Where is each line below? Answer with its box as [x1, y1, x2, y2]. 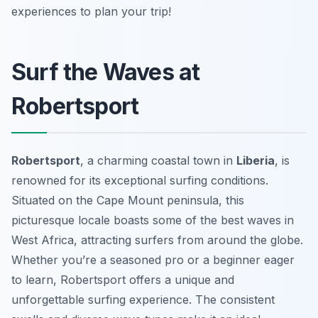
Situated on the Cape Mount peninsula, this [11, 193, 244, 208]
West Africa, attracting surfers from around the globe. [11, 233, 303, 248]
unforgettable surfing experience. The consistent [11, 292, 275, 307]
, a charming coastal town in [80, 153, 236, 168]
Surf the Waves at [11, 58, 200, 87]
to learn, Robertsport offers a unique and [11, 273, 234, 287]
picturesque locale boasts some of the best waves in [11, 213, 294, 228]
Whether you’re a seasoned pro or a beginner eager [11, 253, 295, 268]
